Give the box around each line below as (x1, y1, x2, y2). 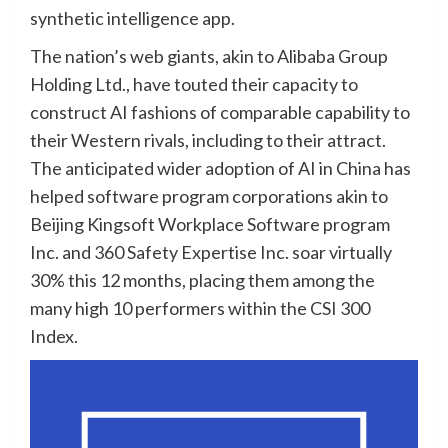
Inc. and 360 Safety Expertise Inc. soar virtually (30, 241, 392, 264)
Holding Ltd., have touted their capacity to (30, 73, 358, 96)
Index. (30, 325, 78, 348)
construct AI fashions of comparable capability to (30, 101, 410, 124)
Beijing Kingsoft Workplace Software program (30, 213, 390, 236)
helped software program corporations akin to (30, 185, 388, 208)
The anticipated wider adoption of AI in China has (30, 157, 411, 180)
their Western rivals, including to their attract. (30, 129, 386, 152)
